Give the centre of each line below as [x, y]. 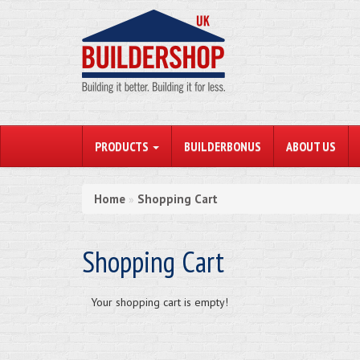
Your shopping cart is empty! [160, 302]
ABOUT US [311, 146]
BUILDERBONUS [223, 146]
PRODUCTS [123, 146]
